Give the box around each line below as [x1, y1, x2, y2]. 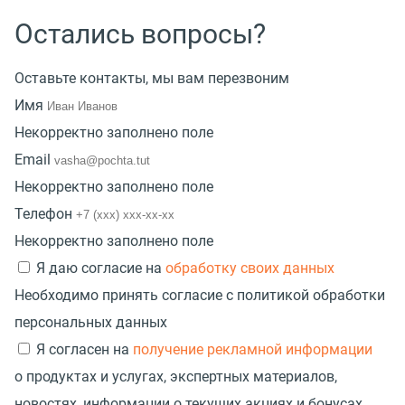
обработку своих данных [165, 259, 334, 277]
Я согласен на [36, 340, 133, 358]
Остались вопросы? [14, 17, 266, 50]
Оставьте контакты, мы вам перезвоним [14, 69, 289, 87]
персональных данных [14, 313, 167, 331]
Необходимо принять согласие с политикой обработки [14, 286, 385, 304]
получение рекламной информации [133, 340, 372, 358]
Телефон [14, 204, 72, 222]
